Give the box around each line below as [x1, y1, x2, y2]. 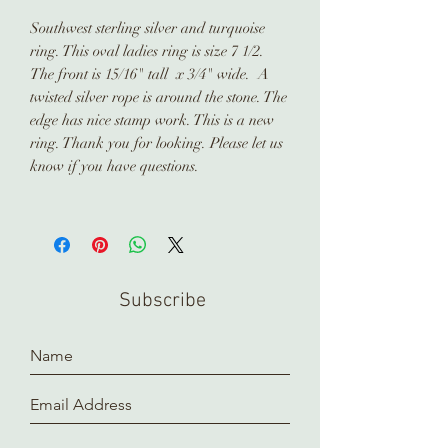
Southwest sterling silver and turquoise [30, 18, 265, 37]
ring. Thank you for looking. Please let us [30, 133, 283, 152]
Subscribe [119, 288, 206, 313]
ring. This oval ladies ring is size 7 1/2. [30, 41, 268, 60]
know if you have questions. [30, 156, 199, 175]
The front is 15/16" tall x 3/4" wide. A [30, 64, 269, 83]
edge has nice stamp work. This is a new [30, 110, 274, 129]
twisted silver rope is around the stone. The [30, 87, 287, 106]
